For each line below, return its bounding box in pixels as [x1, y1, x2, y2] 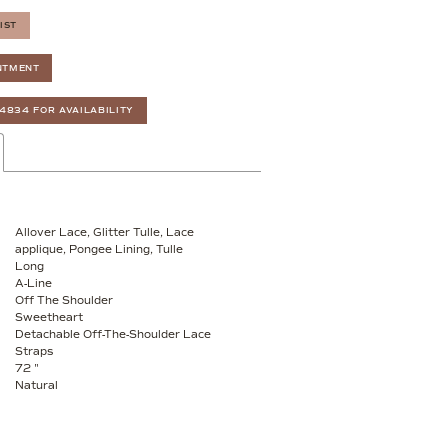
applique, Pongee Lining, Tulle [14, 242, 183, 256]
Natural [14, 378, 58, 392]
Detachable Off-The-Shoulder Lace [14, 327, 211, 341]
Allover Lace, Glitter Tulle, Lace [14, 225, 194, 239]
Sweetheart [14, 310, 83, 324]
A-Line [14, 276, 52, 290]
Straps [14, 344, 53, 358]
